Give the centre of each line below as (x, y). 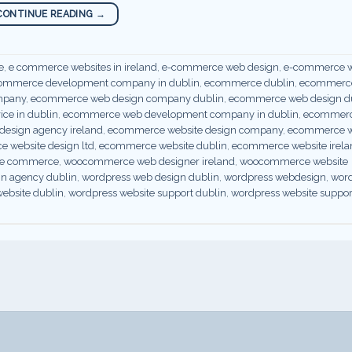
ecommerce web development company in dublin (181, 115)
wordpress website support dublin (147, 193)
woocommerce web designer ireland (149, 162)
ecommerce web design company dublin (127, 99)
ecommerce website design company (195, 130)
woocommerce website (294, 162)
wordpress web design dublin (150, 178)
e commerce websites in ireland (83, 68)
